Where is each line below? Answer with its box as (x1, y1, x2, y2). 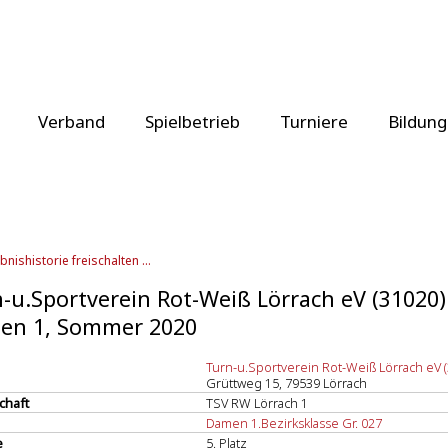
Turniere (280, 110, 348, 133)
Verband (38, 110, 105, 133)
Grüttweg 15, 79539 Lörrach (206, 374, 367, 392)
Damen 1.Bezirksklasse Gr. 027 (206, 414, 382, 432)
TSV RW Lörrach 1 (206, 394, 308, 412)
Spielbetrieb (145, 110, 240, 133)
